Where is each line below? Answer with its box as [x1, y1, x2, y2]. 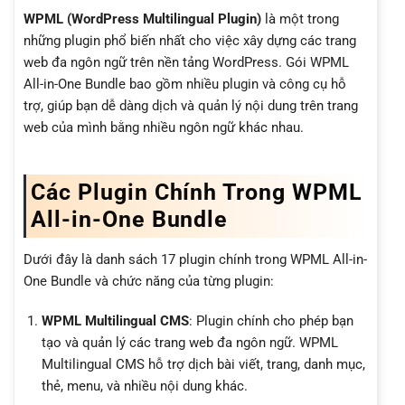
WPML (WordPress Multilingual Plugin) [24, 10, 261, 27]
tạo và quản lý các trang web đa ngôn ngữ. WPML [41, 334, 338, 351]
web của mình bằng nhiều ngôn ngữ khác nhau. [24, 118, 304, 136]
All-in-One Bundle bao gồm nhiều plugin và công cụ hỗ [24, 75, 346, 92]
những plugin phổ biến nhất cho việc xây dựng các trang [24, 32, 356, 49]
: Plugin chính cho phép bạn [188, 312, 353, 329]
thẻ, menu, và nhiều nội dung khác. [41, 377, 248, 394]
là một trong [261, 10, 339, 27]
